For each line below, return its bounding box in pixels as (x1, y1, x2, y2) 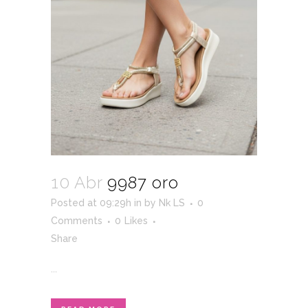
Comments (51, 214, 102, 226)
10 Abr (51, 172, 102, 192)
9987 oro (107, 172, 179, 192)
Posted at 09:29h (51, 197, 131, 208)
